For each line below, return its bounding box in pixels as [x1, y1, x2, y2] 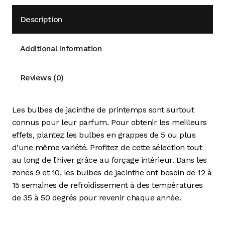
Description [20, 15, 62, 25]
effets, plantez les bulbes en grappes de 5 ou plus [12, 130, 196, 140]
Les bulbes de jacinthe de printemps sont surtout [12, 105, 194, 115]
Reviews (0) [20, 72, 64, 82]
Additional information [20, 44, 102, 54]
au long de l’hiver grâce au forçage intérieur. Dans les [12, 155, 207, 165]
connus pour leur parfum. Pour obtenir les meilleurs [12, 118, 207, 128]
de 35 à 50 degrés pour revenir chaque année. [12, 193, 181, 203]
